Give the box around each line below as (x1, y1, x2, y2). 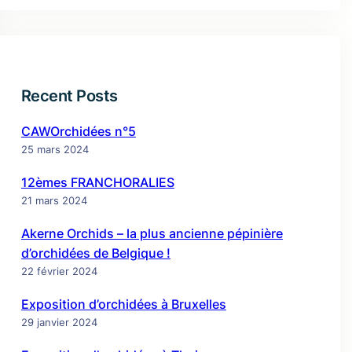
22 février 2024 (20, 265, 97, 277)
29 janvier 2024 (20, 316, 97, 328)
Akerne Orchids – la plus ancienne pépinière (20, 225, 283, 241)
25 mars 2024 (20, 143, 89, 156)
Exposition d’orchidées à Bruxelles (20, 296, 226, 312)
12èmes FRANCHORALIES (20, 174, 174, 190)
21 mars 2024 (20, 194, 87, 207)
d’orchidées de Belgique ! (20, 245, 170, 261)
